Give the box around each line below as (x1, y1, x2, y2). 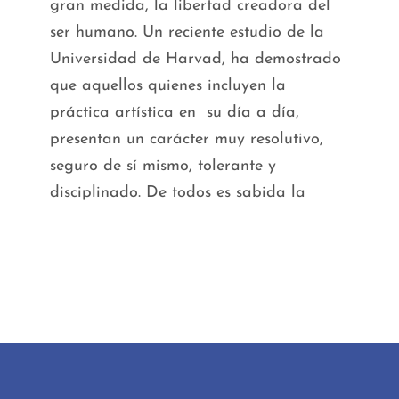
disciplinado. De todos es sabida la (50, 184, 305, 201)
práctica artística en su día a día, (50, 104, 299, 121)
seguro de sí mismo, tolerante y (50, 158, 276, 175)
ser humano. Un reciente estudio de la (50, 24, 324, 41)
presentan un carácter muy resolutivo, (50, 131, 323, 148)
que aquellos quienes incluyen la (50, 77, 286, 94)
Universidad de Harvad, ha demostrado (50, 51, 341, 68)
